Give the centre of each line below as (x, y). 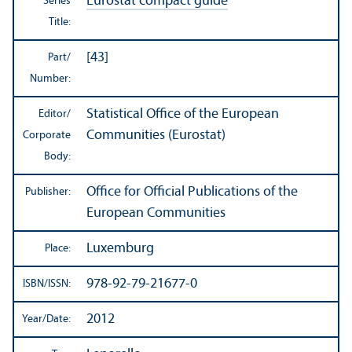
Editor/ (55, 115)
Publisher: (48, 192)
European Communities (156, 214)
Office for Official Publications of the (192, 192)
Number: (50, 79)
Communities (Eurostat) (156, 136)
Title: (60, 23)
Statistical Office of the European (183, 115)
